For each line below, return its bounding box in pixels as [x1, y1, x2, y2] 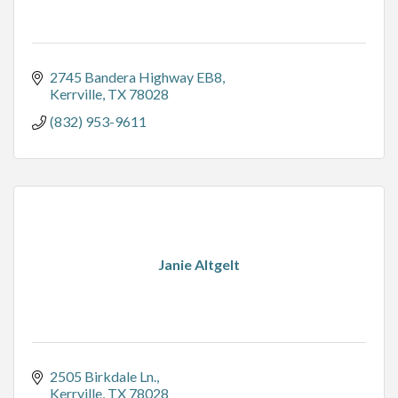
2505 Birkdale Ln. [50, 368, 156, 386]
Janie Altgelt [158, 256, 240, 274]
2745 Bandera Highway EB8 [50, 68, 222, 86]
